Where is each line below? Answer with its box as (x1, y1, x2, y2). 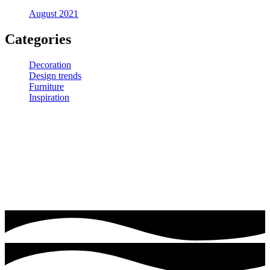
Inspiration (29, 92, 69, 103)
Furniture (29, 81, 64, 92)
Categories (5, 31, 71, 48)
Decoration (29, 60, 71, 71)
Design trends (29, 71, 81, 81)
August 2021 (29, 8, 78, 19)
